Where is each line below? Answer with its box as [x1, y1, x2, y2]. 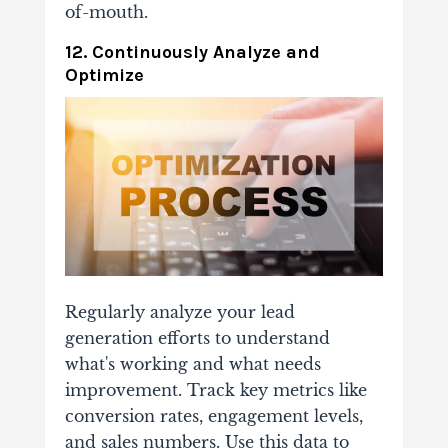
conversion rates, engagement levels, [64, 406, 363, 427]
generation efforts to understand [64, 328, 330, 349]
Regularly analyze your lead [64, 302, 295, 323]
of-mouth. [64, 2, 148, 23]
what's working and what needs [64, 354, 321, 375]
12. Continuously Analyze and [64, 41, 320, 64]
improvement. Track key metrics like [64, 380, 367, 401]
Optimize [64, 64, 144, 87]
